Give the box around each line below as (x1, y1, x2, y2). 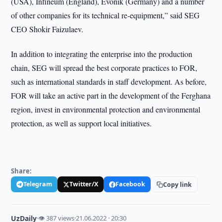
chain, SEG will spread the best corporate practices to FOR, (11, 62, 198, 73)
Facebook (115, 180, 146, 188)
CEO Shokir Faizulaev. (11, 24, 84, 34)
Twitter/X (69, 180, 99, 188)
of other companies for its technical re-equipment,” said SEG (11, 10, 200, 20)
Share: (11, 166, 32, 175)
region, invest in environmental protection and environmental (11, 104, 201, 114)
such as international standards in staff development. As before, (11, 76, 207, 87)
